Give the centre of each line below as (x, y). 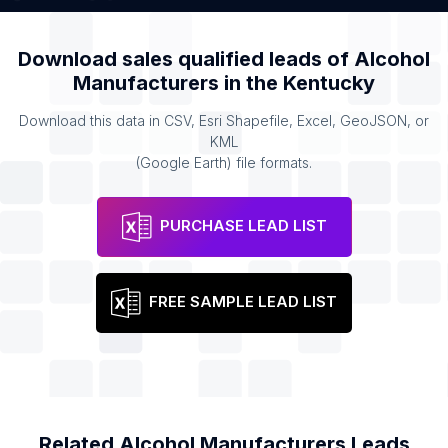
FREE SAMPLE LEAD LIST (243, 302)
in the (251, 83)
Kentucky (329, 83)
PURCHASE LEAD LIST (243, 226)
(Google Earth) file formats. (224, 162)
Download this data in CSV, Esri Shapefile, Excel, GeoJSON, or (224, 120)
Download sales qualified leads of (186, 59)
